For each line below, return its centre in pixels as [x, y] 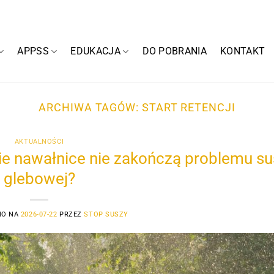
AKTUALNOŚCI [39, 142]
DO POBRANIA [175, 51]
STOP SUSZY [106, 214]
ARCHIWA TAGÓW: [90, 107]
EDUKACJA [96, 51]
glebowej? [39, 178]
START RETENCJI [188, 107]
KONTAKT [243, 51]
